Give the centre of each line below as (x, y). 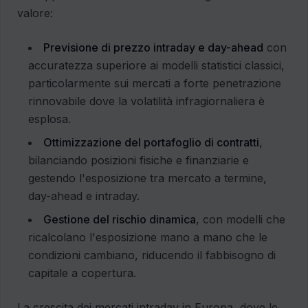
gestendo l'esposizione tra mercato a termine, (147, 178)
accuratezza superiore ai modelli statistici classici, (156, 66)
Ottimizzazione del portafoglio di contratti (151, 143)
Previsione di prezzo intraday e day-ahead (153, 48)
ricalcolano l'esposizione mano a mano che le (148, 238)
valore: (35, 13)
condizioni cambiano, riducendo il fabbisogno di (152, 255)
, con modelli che (241, 220)
